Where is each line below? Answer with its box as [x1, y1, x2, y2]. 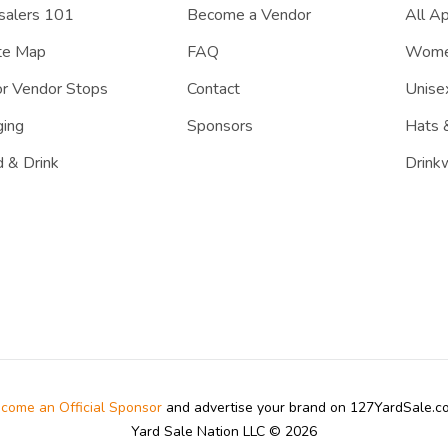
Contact [186, 77, 240, 100]
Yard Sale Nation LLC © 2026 [131, 421, 317, 441]
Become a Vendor [186, 3, 311, 26]
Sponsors [186, 114, 253, 137]
